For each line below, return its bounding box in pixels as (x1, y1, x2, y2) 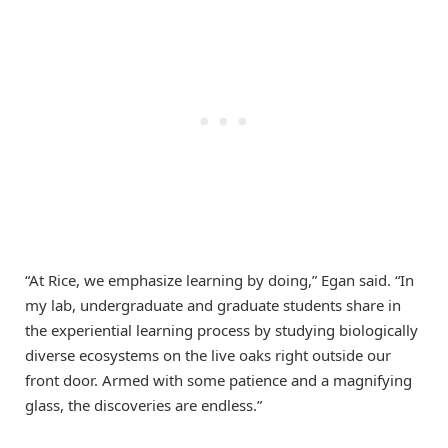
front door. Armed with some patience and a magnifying (25, 369, 412, 390)
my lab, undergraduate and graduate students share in (25, 294, 401, 315)
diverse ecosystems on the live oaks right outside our (25, 344, 391, 365)
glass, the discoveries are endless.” (25, 394, 262, 415)
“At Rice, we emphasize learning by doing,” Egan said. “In (25, 269, 414, 290)
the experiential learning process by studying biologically (25, 319, 418, 340)
